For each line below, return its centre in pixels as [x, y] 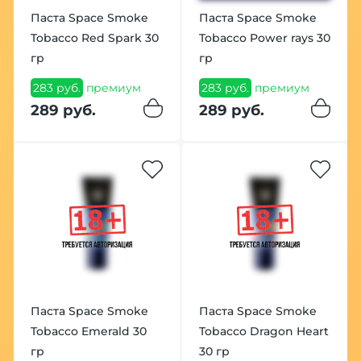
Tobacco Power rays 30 [264, 38]
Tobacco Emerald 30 [88, 331]
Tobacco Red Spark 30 [94, 38]
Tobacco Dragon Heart [263, 331]
